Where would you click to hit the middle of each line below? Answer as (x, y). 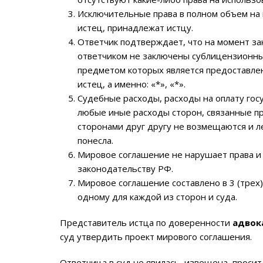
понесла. (95, 140)
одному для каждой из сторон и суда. (157, 197)
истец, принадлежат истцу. (135, 28)
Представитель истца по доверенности (146, 222)
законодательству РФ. (125, 168)
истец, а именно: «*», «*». (131, 84)
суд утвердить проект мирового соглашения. (156, 237)
